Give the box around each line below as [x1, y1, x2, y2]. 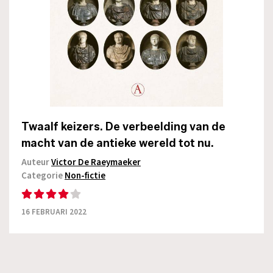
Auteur [21, 155, 51, 169]
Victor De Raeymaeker [51, 155, 141, 169]
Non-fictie [65, 169, 105, 182]
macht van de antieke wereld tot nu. [21, 136, 214, 150]
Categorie [21, 169, 65, 182]
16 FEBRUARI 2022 [21, 206, 87, 218]
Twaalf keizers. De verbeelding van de [21, 119, 225, 133]
